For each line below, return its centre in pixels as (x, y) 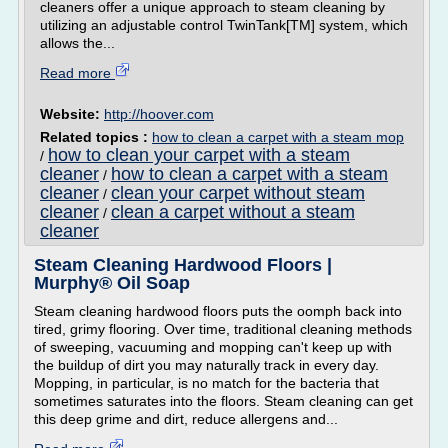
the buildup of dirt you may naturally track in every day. (206, 365)
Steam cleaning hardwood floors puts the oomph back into (218, 311)
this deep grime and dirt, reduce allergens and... (186, 419)
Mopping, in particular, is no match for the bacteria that (206, 383)
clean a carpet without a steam (233, 212)
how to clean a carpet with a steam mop (278, 137)
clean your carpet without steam (238, 193)
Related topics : (96, 137)
